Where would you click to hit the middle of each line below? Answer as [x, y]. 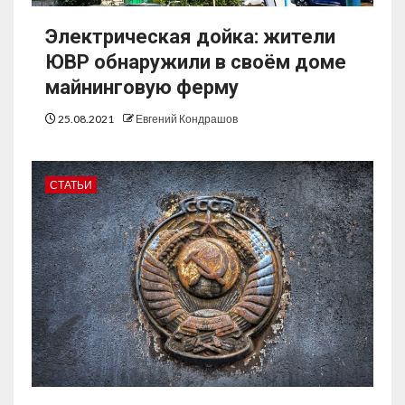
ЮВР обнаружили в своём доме [196, 62]
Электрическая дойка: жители [190, 37]
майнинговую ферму [142, 88]
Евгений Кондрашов [187, 119]
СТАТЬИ [71, 185]
